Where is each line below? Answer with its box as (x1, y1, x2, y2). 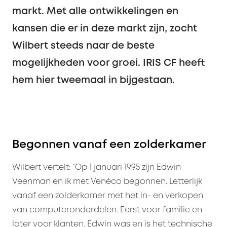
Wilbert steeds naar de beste (12, 41, 155, 50)
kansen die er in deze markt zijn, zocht (12, 24, 197, 33)
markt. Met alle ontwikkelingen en (12, 7, 178, 16)
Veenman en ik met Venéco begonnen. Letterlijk (12, 177, 202, 185)
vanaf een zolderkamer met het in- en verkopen (12, 192, 203, 200)
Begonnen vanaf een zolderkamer (12, 139, 206, 150)
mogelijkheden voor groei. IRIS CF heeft (12, 58, 205, 67)
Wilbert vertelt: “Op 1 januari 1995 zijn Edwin (12, 163, 181, 171)
